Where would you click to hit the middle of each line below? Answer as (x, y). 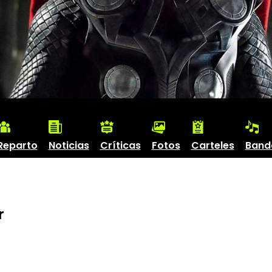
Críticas (120, 145)
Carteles (212, 145)
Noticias (69, 145)
